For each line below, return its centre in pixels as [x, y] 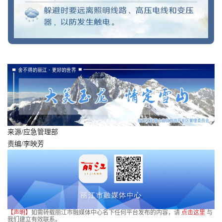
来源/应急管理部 [33, 132]
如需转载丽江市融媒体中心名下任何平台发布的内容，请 [106, 213]
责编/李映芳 [26, 144]
